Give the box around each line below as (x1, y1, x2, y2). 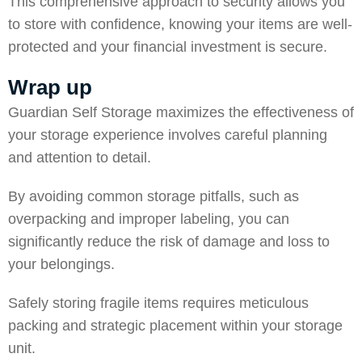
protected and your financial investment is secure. (8, 39, 327, 55)
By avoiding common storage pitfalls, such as (8, 188, 299, 204)
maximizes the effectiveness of (152, 104, 354, 120)
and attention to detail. (8, 149, 155, 166)
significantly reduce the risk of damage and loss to (8, 234, 330, 250)
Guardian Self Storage (8, 104, 152, 120)
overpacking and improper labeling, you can (8, 211, 289, 227)
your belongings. (8, 256, 119, 272)
